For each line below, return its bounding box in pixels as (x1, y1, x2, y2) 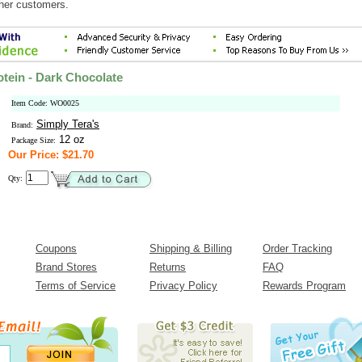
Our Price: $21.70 (8, 149, 94, 161)
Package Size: (11, 136, 56, 145)
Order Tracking (263, 242, 332, 255)
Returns (149, 261, 186, 273)
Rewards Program (263, 280, 346, 292)
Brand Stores (36, 261, 97, 273)
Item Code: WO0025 (11, 99, 79, 107)
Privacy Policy (149, 280, 217, 292)
